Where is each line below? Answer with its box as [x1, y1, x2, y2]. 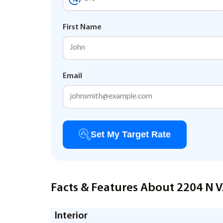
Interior [55, 211, 88, 221]
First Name [63, 23, 102, 31]
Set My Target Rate [91, 129, 171, 139]
